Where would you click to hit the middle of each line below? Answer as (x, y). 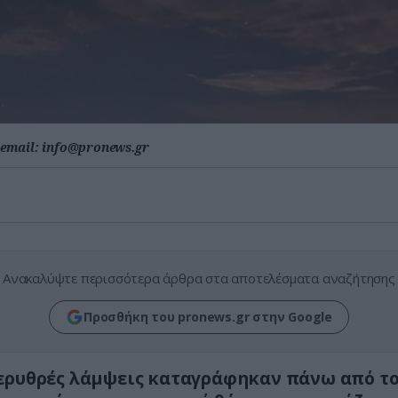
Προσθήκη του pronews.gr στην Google (208, 317)
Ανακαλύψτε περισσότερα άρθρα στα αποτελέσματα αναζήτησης (199, 278)
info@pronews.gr (96, 147)
